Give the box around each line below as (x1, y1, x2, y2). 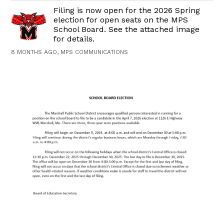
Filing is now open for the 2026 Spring (53, 5, 200, 15)
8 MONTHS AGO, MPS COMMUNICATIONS (11, 48, 128, 55)
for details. (53, 33, 95, 43)
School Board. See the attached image (53, 24, 200, 34)
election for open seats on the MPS (53, 14, 188, 24)
